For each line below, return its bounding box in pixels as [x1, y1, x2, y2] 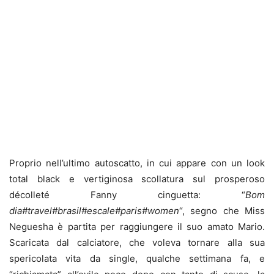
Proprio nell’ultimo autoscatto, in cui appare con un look [9, 157, 265, 169]
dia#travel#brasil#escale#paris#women [9, 205, 179, 217]
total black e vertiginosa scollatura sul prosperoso [9, 173, 265, 185]
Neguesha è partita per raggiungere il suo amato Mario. [9, 221, 265, 232]
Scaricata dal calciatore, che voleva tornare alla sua [9, 237, 265, 248]
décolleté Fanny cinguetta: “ [9, 189, 245, 201]
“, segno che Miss [179, 205, 265, 217]
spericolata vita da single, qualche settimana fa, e [9, 253, 265, 264]
